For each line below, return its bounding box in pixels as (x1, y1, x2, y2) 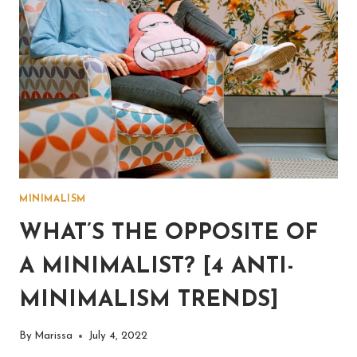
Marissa (34, 331, 73, 342)
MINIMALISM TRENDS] (19, 288, 279, 312)
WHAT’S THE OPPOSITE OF (19, 222, 318, 245)
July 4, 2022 (88, 331, 148, 342)
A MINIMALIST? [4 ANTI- (19, 255, 294, 278)
